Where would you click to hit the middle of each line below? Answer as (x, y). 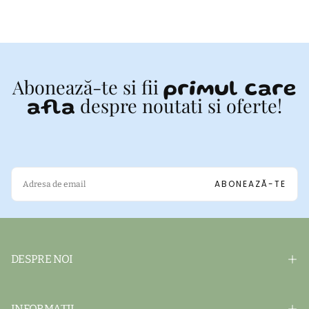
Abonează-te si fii (88, 87)
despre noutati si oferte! (178, 105)
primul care (230, 90)
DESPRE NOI (42, 259)
